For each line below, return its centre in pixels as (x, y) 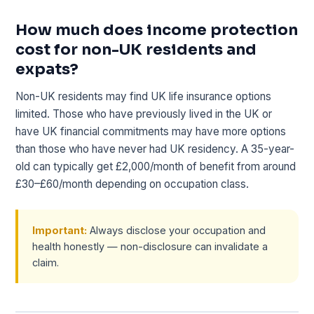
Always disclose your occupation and (177, 230)
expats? (47, 69)
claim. (46, 262)
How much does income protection (157, 29)
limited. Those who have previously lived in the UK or (144, 114)
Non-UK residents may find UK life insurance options (144, 96)
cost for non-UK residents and (136, 49)
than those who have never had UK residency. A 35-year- (155, 149)
